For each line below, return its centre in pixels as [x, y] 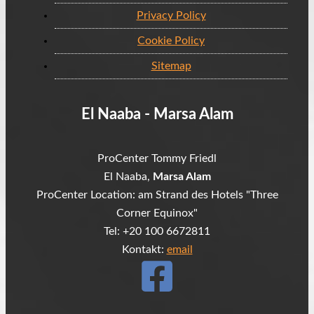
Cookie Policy [171, 41]
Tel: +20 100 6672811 [157, 231]
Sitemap [171, 66]
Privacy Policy [171, 16]
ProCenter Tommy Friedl [157, 158]
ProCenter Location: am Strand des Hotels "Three [157, 194]
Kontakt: [144, 249]
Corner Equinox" [157, 213]
